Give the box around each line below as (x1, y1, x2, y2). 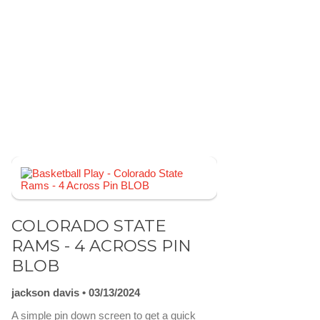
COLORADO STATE (11, 215, 166, 236)
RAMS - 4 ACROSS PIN (11, 235, 191, 256)
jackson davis (11, 286, 79, 299)
